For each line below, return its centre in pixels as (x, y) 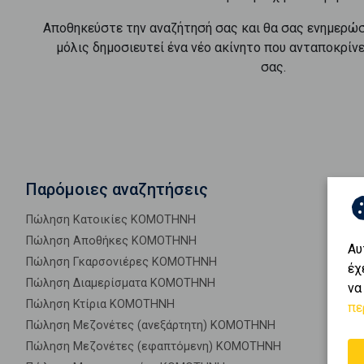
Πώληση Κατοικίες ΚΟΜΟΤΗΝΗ (111, 220)
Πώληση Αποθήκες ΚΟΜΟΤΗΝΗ (111, 241)
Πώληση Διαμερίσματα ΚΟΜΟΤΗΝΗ (121, 283)
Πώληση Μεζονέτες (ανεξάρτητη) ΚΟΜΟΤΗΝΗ (151, 325)
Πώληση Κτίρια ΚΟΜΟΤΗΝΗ (100, 304)
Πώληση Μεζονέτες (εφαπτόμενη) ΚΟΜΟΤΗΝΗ (154, 347)
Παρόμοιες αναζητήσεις (117, 189)
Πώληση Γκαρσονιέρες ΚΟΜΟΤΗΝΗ (121, 262)
